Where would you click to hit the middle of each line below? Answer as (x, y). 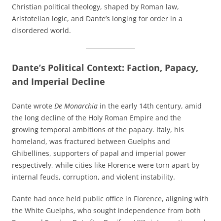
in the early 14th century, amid (150, 106)
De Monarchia (76, 106)
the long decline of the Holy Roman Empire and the (96, 118)
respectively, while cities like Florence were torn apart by (106, 165)
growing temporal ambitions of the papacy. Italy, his (98, 130)
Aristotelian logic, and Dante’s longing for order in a (97, 19)
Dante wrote (33, 106)
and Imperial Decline (58, 82)
